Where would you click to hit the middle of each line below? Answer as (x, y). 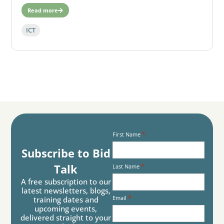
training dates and (66, 200)
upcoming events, (66, 209)
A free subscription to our (66, 182)
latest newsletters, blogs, (66, 191)
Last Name (126, 166)
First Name (126, 134)
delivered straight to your (66, 218)
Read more (43, 10)
